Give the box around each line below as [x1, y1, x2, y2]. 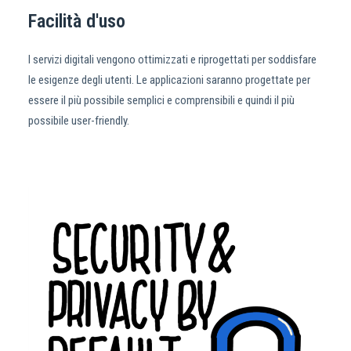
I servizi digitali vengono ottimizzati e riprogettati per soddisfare [28, 52, 317, 67]
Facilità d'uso [28, 10, 125, 32]
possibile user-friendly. [28, 114, 129, 128]
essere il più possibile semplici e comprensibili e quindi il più [28, 93, 295, 107]
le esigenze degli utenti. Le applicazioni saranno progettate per [28, 73, 310, 87]
